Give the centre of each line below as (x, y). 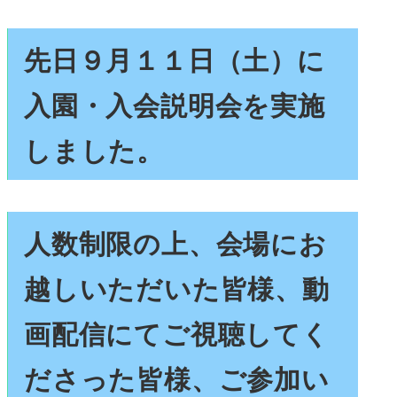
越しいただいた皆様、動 (177, 287)
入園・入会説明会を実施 (175, 104)
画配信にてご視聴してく (177, 332)
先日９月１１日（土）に (175, 58)
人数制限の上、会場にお (175, 242)
